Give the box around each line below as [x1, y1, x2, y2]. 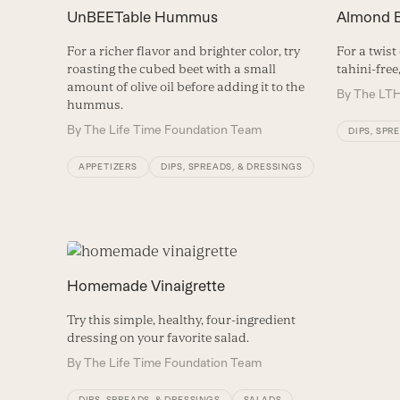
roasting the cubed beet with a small [66, 62, 276, 77]
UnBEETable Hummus [66, 8, 218, 27]
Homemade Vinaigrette [66, 276, 225, 295]
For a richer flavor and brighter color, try [66, 44, 300, 59]
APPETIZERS [78, 162, 137, 172]
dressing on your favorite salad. [66, 329, 249, 345]
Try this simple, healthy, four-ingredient [66, 312, 296, 327]
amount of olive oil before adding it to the [66, 79, 304, 95]
